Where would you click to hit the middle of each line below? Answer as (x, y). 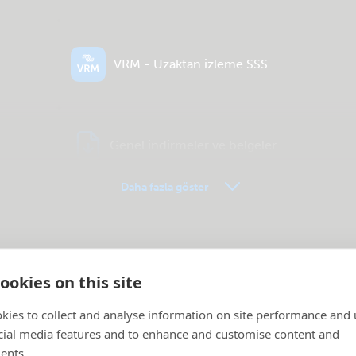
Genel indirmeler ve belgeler (193, 145)
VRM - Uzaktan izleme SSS (191, 64)
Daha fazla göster (165, 187)
